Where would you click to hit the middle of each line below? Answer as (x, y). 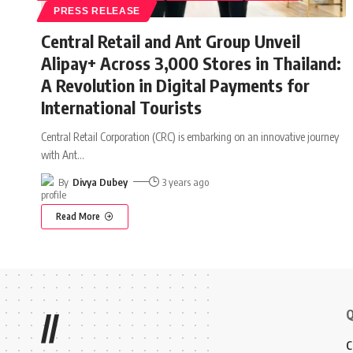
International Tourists (121, 107)
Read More (78, 216)
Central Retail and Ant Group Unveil (171, 41)
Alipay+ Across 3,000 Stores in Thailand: (191, 63)
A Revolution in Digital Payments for (175, 85)
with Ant (59, 154)
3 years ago (186, 182)
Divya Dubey (100, 182)
